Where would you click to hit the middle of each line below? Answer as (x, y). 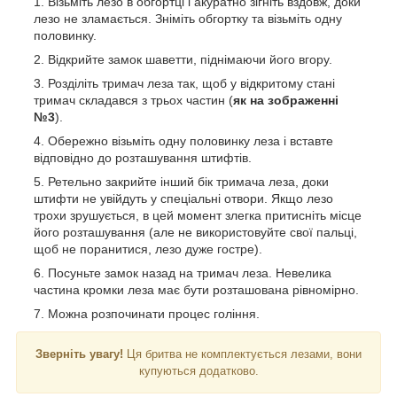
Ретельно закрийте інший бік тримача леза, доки (188, 181)
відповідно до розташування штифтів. (143, 157)
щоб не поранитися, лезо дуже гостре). (148, 249)
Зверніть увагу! (79, 354)
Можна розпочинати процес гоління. (154, 313)
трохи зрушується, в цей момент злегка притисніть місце (198, 215)
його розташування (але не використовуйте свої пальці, (195, 232)
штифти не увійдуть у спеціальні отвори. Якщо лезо (183, 198)
